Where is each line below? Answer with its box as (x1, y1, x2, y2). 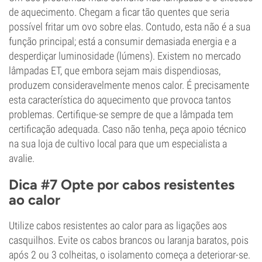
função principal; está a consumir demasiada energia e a (9, 35, 236, 47)
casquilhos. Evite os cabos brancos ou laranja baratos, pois (9, 234, 249, 246)
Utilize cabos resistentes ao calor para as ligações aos (9, 219, 227, 232)
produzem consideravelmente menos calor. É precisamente (9, 79, 249, 91)
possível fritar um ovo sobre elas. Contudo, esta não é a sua (9, 20, 250, 33)
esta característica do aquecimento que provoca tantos (9, 94, 231, 106)
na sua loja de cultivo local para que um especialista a (9, 137, 227, 150)
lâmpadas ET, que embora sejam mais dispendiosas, (9, 64, 220, 77)
